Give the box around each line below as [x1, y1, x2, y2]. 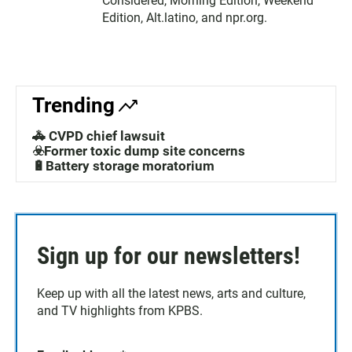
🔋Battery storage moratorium [32, 158, 214, 174]
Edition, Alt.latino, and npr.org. [102, 10, 267, 26]
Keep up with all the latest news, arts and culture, [37, 286, 306, 302]
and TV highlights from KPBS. [37, 303, 203, 319]
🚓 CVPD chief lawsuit [32, 128, 165, 145]
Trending [32, 93, 115, 118]
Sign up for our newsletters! [37, 242, 300, 270]
